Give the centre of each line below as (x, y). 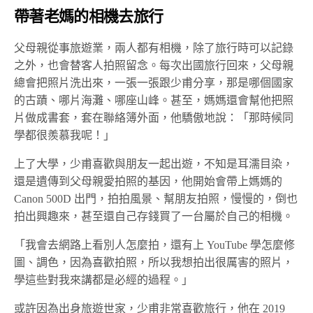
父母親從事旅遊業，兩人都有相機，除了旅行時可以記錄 (154, 48)
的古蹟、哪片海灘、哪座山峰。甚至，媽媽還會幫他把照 (154, 101)
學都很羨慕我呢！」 (64, 136)
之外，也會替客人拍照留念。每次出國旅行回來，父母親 (154, 66)
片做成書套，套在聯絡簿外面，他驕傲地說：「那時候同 (154, 118)
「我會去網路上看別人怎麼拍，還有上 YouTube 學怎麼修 (155, 245)
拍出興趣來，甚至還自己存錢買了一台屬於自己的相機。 (154, 217)
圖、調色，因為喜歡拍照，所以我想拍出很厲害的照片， (154, 263)
